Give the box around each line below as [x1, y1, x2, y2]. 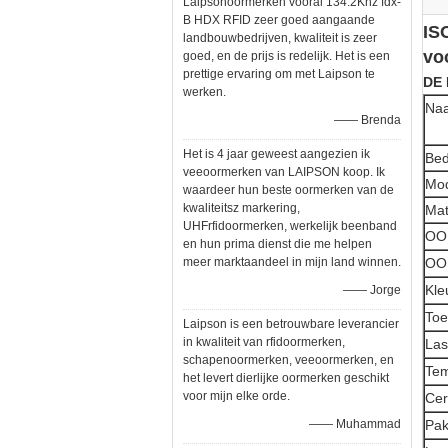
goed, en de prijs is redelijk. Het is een [183, 49, 390, 63]
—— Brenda [334, 113, 401, 127]
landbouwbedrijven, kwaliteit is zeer [183, 31, 377, 45]
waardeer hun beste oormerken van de [183, 183, 394, 197]
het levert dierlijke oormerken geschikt [183, 371, 389, 385]
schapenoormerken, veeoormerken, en [183, 353, 394, 367]
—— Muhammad [309, 417, 401, 431]
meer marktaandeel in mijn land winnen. [183, 255, 401, 269]
